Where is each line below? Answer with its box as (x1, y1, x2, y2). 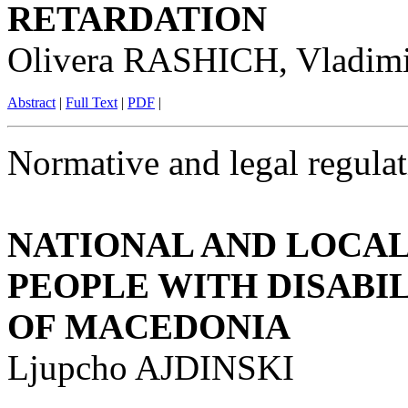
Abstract (7, 95, 56, 111)
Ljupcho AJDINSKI (7, 348, 294, 388)
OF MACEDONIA (7, 307, 291, 347)
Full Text (66, 95, 117, 111)
